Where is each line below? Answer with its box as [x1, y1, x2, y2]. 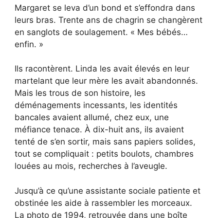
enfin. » [15, 39, 43, 49]
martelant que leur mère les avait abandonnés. [15, 76, 198, 86]
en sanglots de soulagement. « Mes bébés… [15, 27, 188, 37]
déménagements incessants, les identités [15, 100, 178, 110]
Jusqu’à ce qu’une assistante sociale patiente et [15, 185, 200, 196]
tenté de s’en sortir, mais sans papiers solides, [15, 137, 196, 147]
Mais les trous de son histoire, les [15, 88, 145, 98]
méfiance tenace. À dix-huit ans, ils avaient [15, 125, 184, 135]
